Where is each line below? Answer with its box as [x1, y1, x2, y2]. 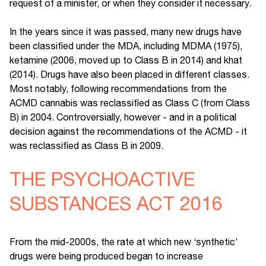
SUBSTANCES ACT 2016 [9, 192, 223, 215]
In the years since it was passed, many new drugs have [9, 26, 242, 37]
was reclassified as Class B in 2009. [9, 140, 163, 151]
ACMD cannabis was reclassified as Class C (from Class [9, 97, 250, 109]
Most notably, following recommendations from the [9, 83, 227, 94]
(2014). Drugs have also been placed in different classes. [9, 69, 249, 80]
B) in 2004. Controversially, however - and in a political [9, 112, 236, 123]
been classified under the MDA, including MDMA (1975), [9, 40, 242, 52]
